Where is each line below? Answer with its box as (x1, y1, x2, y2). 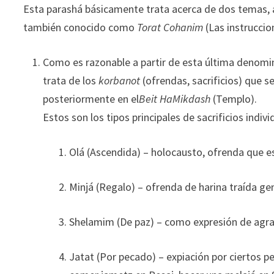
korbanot (98, 73, 141, 87)
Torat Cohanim (137, 20, 204, 34)
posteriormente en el (43, 92, 139, 106)
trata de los (43, 73, 99, 87)
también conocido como (23, 20, 138, 34)
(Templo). (210, 92, 257, 106)
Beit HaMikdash (139, 92, 211, 106)
